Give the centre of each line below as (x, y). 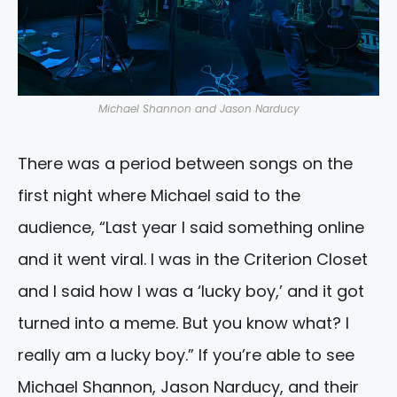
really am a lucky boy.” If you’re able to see (186, 354)
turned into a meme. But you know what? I (183, 323)
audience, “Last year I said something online (191, 227)
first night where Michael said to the (159, 195)
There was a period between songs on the (185, 163)
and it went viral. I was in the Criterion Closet (193, 259)
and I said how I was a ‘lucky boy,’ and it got (191, 291)
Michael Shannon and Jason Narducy (198, 108)
